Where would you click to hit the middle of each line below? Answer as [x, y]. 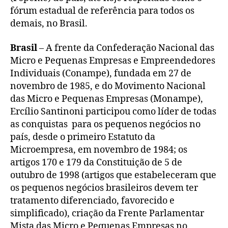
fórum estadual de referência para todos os [102, 11]
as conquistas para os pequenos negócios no [105, 124]
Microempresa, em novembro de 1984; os [99, 150]
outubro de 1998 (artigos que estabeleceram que [113, 175]
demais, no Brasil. [49, 24]
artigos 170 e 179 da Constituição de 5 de [96, 162]
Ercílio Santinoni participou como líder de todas [113, 111]
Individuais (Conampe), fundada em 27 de [101, 73]
